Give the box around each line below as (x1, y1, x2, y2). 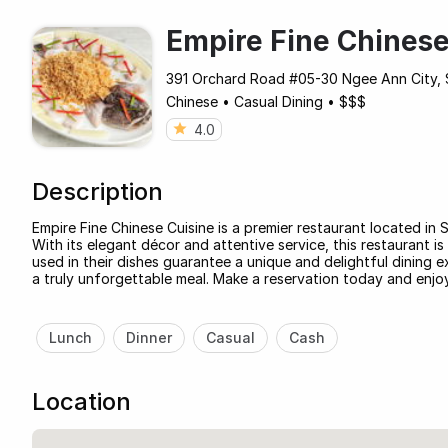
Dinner (125, 328, 172, 346)
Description (32, 176, 163, 206)
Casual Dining (234, 92, 323, 110)
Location (32, 386, 131, 416)
